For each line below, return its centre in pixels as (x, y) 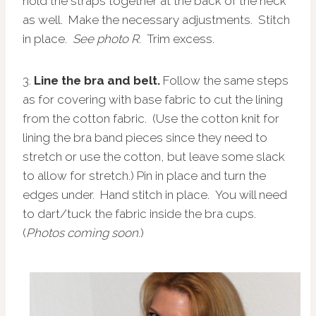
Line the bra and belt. (97, 80)
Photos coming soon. (83, 232)
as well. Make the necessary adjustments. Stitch (156, 19)
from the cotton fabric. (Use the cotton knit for (151, 118)
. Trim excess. (178, 38)
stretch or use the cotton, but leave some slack (154, 156)
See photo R (106, 38)
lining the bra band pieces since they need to (145, 137)
